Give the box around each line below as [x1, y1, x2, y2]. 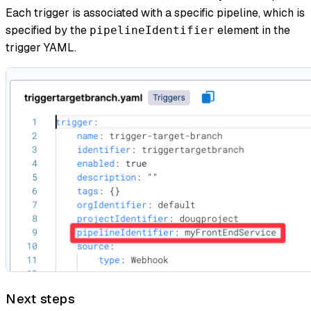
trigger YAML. [6, 40, 76, 55]
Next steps [6, 289, 75, 308]
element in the [215, 22, 290, 37]
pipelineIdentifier [90, 23, 215, 37]
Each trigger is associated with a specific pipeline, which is [6, 5, 305, 20]
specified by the [6, 22, 90, 37]
